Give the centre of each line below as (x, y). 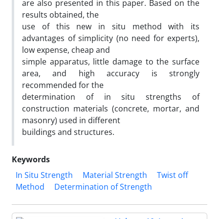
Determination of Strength (103, 187)
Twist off (173, 175)
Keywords (31, 159)
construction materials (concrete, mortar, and (111, 109)
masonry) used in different (71, 120)
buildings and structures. (68, 132)
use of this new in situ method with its (111, 26)
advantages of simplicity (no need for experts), (111, 38)
